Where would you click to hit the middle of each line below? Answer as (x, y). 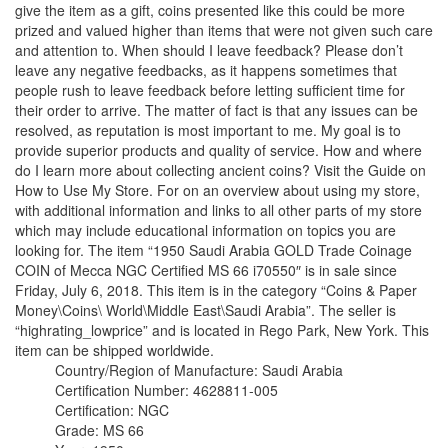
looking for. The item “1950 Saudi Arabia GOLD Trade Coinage (213, 250)
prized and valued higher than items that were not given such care (224, 30)
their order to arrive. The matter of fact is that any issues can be (216, 110)
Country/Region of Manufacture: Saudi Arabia (199, 370)
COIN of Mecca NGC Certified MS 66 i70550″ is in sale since (206, 270)
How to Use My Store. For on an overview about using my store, (217, 190)
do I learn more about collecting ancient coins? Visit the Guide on (220, 170)
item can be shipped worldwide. (114, 350)
